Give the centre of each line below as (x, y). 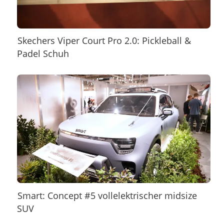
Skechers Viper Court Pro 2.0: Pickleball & (104, 40)
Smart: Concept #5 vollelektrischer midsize (107, 195)
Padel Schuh (43, 53)
